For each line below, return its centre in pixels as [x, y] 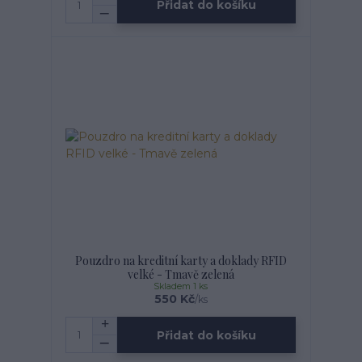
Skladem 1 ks [181, 286]
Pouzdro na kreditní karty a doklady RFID [181, 260]
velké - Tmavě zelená [181, 274]
